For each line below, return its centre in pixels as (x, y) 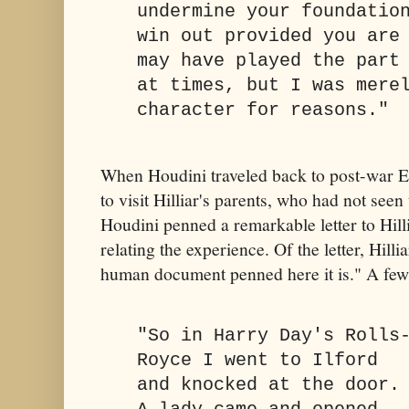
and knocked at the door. (268, 385)
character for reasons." (263, 111)
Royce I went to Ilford (257, 360)
